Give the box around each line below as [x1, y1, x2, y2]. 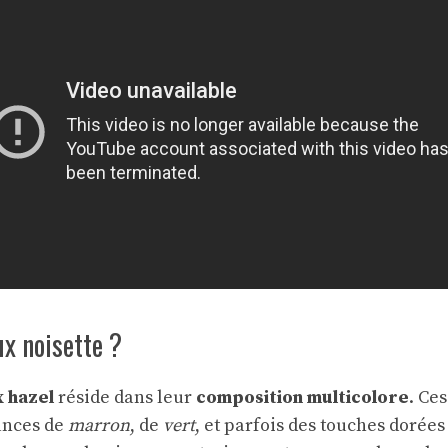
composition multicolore [196, 385, 409, 409]
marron [68, 413, 130, 437]
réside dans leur [54, 385, 196, 409]
